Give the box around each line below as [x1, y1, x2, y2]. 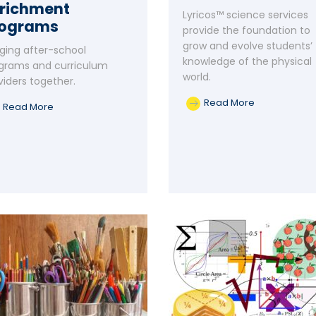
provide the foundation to [183, 23, 310, 37]
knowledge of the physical [183, 54, 312, 68]
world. [183, 70, 211, 84]
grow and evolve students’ [183, 39, 312, 53]
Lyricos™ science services [183, 8, 308, 22]
